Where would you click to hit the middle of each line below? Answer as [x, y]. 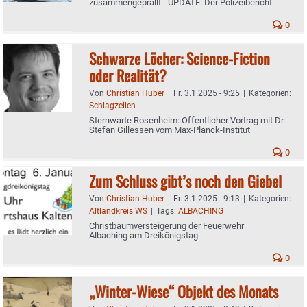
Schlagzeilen [112, 105]
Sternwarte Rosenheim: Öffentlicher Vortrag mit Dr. [187, 120]
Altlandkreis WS [118, 211]
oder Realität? [128, 75]
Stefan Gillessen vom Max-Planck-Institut [170, 130]
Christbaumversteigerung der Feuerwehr [167, 225]
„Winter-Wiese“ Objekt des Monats [184, 291]
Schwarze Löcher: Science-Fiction [180, 58]
